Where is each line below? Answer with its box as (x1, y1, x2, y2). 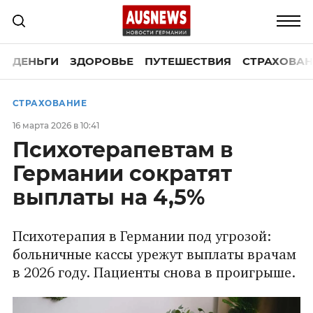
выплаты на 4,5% (12, 184, 205, 210)
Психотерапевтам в (12, 137, 233, 163)
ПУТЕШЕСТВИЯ (144, 54, 231, 68)
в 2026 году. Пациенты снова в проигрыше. (12, 267, 296, 280)
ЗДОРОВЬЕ (69, 54, 133, 68)
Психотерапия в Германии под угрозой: (12, 231, 272, 244)
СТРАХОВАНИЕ (12, 98, 87, 108)
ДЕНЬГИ (12, 54, 59, 68)
